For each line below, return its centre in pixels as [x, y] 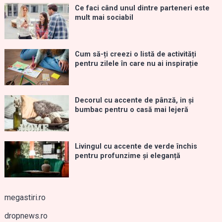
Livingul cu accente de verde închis [136, 147]
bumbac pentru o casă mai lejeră [131, 110]
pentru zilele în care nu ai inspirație [136, 64]
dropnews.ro [26, 216]
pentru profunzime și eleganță [127, 156]
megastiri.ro [25, 198]
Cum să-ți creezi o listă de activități [135, 55]
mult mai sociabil [104, 18]
